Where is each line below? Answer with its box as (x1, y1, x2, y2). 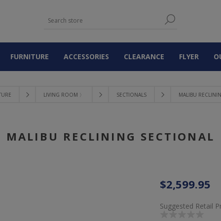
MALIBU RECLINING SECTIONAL (6, 129, 215, 144)
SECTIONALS (116, 91, 147, 98)
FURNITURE (10, 52, 49, 61)
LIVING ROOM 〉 (43, 91, 84, 98)
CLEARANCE (124, 52, 164, 61)
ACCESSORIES (64, 52, 109, 61)
